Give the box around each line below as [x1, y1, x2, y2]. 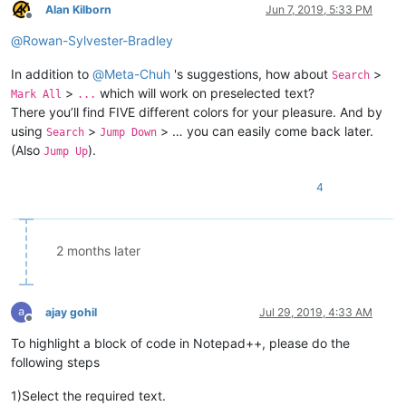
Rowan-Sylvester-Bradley [23, 32, 173, 48]
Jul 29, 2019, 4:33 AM [259, 304, 372, 319]
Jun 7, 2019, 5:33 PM [266, 2, 372, 16]
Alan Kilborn [45, 2, 111, 16]
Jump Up [43, 144, 88, 158]
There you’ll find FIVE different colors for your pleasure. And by [11, 103, 382, 120]
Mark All [11, 87, 62, 101]
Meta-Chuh [104, 65, 170, 82]
